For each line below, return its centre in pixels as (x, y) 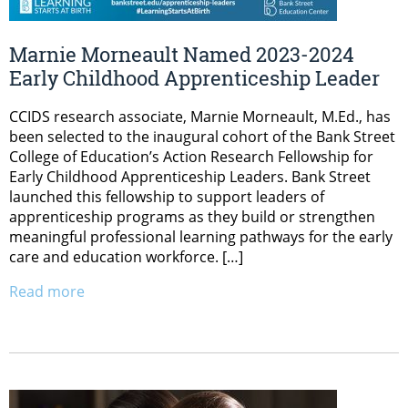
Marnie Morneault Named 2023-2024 (182, 54)
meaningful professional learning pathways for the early (201, 236)
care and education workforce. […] (126, 256)
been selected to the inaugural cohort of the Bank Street (202, 136)
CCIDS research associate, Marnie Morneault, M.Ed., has (200, 116)
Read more (47, 291)
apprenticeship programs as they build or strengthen (192, 216)
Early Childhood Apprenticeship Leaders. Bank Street (190, 176)
